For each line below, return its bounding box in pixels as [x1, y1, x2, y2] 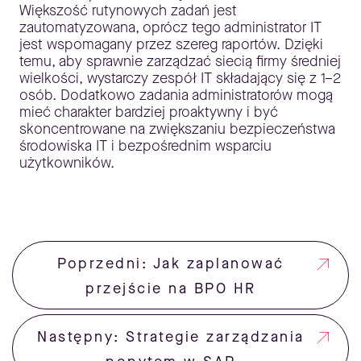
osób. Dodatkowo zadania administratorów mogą [19, 85, 333, 105]
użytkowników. [19, 153, 114, 172]
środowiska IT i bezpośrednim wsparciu [19, 136, 272, 156]
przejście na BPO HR [85, 279, 256, 298]
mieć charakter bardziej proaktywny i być [19, 102, 278, 122]
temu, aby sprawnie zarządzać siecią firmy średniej [19, 52, 341, 71]
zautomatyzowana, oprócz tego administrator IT [19, 18, 322, 37]
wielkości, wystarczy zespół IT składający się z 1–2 [19, 68, 341, 88]
